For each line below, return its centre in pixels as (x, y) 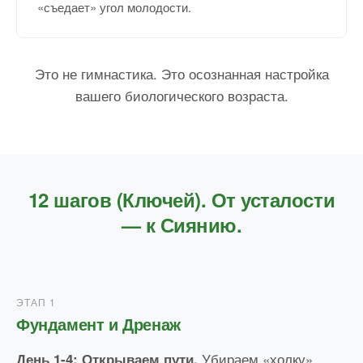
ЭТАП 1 (36, 302)
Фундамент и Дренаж (98, 324)
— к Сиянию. (181, 225)
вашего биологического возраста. (181, 96)
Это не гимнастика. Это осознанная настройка (181, 74)
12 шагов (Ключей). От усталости (181, 200)
